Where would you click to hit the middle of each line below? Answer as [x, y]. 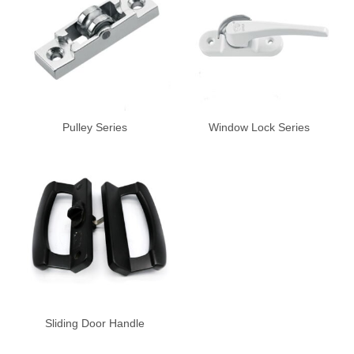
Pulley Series [94, 127]
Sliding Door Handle [94, 324]
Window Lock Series [260, 127]
